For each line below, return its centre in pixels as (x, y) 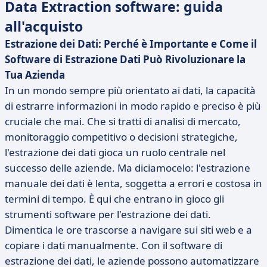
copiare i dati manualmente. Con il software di (114, 245)
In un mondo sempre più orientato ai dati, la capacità (130, 90)
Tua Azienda (35, 75)
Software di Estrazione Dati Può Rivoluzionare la (125, 59)
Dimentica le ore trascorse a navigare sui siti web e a (128, 230)
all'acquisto (44, 26)
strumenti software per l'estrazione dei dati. (108, 214)
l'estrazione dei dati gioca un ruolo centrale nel (115, 152)
